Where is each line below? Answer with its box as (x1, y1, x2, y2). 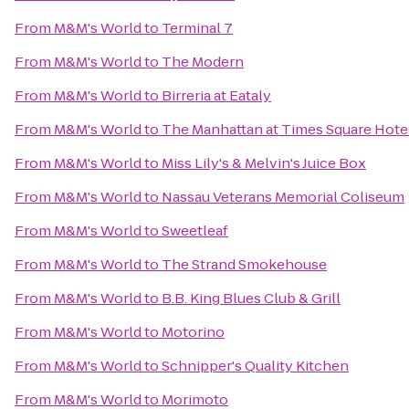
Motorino (162, 322, 225, 341)
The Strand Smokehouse (162, 255, 327, 274)
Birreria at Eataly (162, 86, 271, 105)
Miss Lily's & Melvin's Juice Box (162, 153, 366, 173)
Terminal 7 (162, 18, 233, 37)
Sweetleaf (162, 221, 228, 240)
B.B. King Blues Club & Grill (162, 288, 341, 308)
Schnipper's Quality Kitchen (162, 356, 349, 375)
